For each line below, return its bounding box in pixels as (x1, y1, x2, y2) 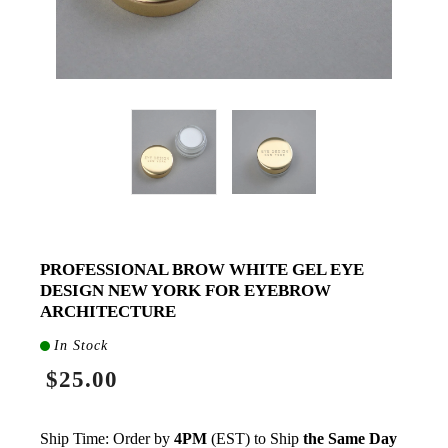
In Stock (54, 338, 108, 354)
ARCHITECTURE (40, 302, 176, 322)
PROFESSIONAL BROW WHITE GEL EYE (40, 260, 364, 280)
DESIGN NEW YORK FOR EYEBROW (40, 281, 331, 301)
